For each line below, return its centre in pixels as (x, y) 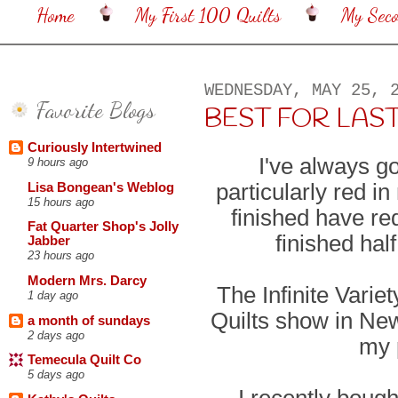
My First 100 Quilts (208, 16)
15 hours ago (61, 202)
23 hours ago (61, 256)
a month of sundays (89, 320)
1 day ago (53, 296)
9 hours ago (58, 163)
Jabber (49, 241)
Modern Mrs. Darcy (87, 281)
